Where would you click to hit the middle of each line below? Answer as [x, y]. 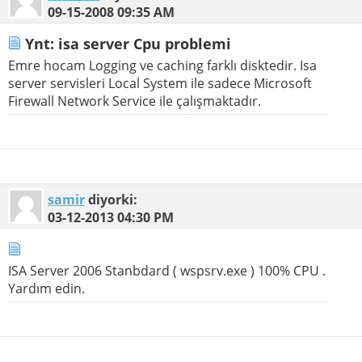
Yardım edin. [46, 289]
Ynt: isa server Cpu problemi [126, 44]
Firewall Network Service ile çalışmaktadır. [135, 101]
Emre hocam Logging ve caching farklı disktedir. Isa [162, 65]
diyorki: [111, 199]
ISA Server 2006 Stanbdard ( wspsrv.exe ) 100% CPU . [167, 271]
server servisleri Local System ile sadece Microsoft [160, 83]
